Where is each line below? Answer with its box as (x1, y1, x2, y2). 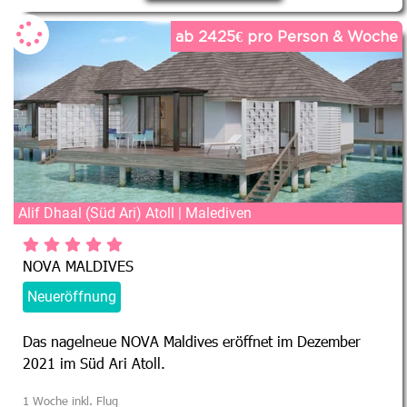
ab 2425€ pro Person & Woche (175, 27, 398, 45)
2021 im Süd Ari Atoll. (23, 353, 165, 372)
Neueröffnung (27, 287, 116, 305)
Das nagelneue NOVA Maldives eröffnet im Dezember (23, 332, 361, 350)
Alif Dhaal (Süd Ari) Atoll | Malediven (18, 203, 252, 222)
